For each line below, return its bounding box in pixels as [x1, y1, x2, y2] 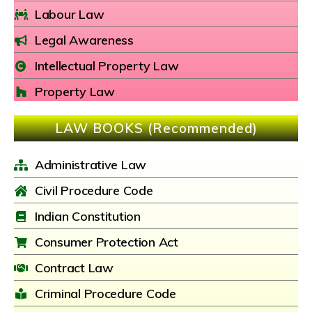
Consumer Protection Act [35, 234, 178, 251]
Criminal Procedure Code [35, 286, 176, 302]
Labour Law [35, 6, 104, 23]
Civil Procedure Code [35, 182, 153, 199]
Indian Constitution [35, 208, 141, 225]
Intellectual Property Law [35, 58, 179, 75]
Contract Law [35, 260, 114, 276]
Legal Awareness [35, 32, 134, 49]
